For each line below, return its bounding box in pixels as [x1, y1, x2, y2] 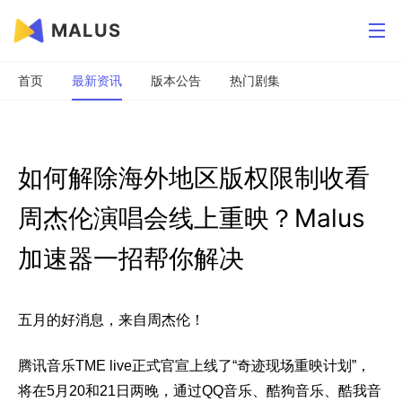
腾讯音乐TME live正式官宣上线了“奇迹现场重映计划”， [18, 357, 371, 373]
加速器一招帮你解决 [18, 243, 244, 274]
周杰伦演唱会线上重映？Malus [18, 203, 365, 233]
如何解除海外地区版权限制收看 [18, 162, 370, 193]
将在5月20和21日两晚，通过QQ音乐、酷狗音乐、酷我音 [18, 382, 381, 398]
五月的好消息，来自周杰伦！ [18, 312, 205, 328]
